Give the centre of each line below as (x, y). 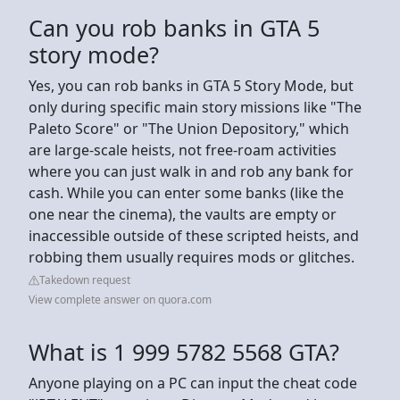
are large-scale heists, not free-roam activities (183, 150)
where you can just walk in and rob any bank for (191, 171)
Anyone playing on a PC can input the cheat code (193, 383)
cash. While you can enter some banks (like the (186, 192)
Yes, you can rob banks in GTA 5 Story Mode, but (191, 85)
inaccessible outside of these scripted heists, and (194, 235)
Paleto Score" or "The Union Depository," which (189, 128)
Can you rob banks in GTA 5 (174, 27)
